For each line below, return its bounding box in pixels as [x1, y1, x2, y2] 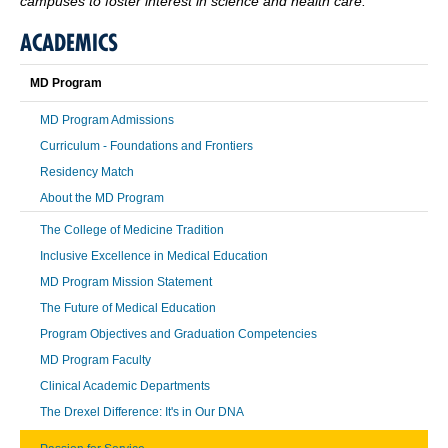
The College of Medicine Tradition [40, 222, 224, 237]
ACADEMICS [20, 27, 118, 57]
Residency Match [40, 164, 134, 179]
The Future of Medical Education [40, 300, 216, 315]
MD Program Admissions [40, 112, 174, 127]
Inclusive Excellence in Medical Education [40, 248, 268, 263]
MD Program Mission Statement [40, 274, 212, 289]
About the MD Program [40, 190, 164, 205]
